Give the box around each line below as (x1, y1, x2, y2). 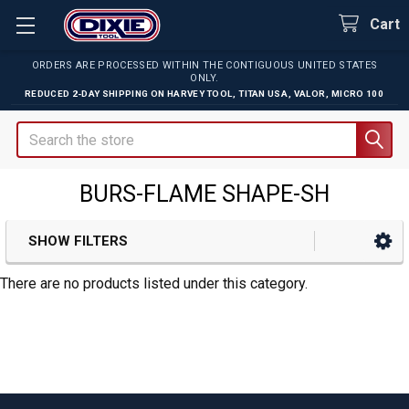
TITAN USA (238, 89, 288, 99)
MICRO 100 (331, 89, 384, 99)
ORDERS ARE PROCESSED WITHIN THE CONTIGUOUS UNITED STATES (31, 59, 378, 71)
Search (16, 123, 60, 141)
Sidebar (22, 254, 117, 286)
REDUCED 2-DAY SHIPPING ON (25, 89, 165, 99)
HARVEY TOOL (166, 89, 233, 99)
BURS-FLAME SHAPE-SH (79, 181, 330, 207)
